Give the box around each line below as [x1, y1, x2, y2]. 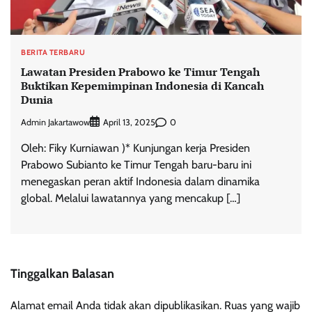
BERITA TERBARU [21, 47, 85, 57]
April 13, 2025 [103, 117, 155, 128]
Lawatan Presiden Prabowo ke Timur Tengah [21, 63, 260, 79]
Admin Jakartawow [21, 116, 90, 127]
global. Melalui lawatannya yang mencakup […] [21, 192, 240, 205]
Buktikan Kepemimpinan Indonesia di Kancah [21, 77, 264, 93]
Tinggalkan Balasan [10, 266, 114, 282]
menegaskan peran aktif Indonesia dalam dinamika [21, 175, 260, 189]
